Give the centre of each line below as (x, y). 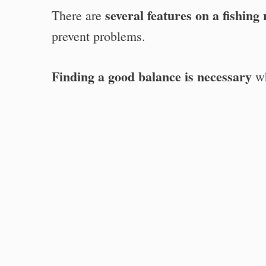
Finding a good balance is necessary (152, 76)
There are (78, 15)
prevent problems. (99, 36)
